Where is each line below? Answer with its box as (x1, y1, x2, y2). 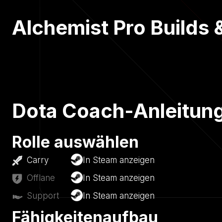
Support (27, 191, 59, 201)
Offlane (27, 173, 55, 183)
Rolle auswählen (12, 132, 139, 152)
